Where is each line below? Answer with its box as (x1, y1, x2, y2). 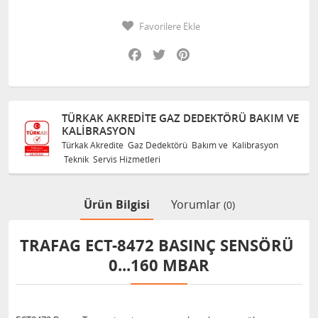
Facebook (146, 43, 187, 56)
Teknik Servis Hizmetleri (62, 153, 160, 165)
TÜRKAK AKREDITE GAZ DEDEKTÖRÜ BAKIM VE (62, 111, 299, 126)
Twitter (170, 43, 199, 56)
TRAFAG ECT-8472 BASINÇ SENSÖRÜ (20, 234, 298, 256)
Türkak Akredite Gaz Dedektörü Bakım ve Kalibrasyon (62, 139, 280, 150)
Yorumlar (170, 197, 224, 212)
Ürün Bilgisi (83, 197, 150, 212)
